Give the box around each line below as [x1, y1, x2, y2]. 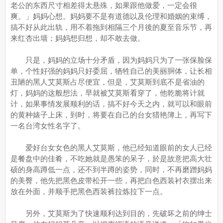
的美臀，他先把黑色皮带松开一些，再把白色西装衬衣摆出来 [10, 176, 212, 185]
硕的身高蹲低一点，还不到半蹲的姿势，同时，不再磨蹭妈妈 [10, 165, 212, 174]
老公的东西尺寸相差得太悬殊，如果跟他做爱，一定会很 [10, 1, 197, 9]
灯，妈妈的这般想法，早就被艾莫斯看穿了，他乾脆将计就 [10, 89, 205, 97]
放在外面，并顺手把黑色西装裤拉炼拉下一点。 [10, 187, 167, 196]
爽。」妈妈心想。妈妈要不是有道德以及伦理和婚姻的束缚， [10, 12, 212, 20]
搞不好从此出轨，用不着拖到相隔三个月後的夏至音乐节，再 [10, 23, 212, 31]
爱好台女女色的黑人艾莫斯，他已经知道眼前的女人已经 [10, 143, 212, 152]
